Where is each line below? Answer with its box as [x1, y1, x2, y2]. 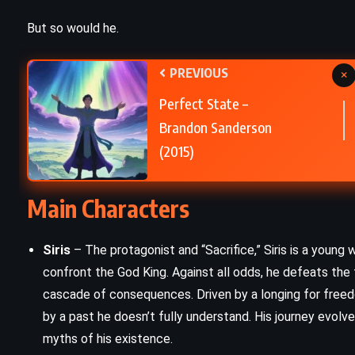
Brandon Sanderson [159, 118, 272, 137]
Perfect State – [159, 94, 248, 113]
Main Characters [27, 193, 189, 224]
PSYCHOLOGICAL [162, 13, 256, 27]
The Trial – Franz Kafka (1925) [99, 47, 319, 70]
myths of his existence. [43, 331, 173, 347]
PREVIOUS [167, 65, 228, 82]
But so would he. [27, 21, 119, 36]
